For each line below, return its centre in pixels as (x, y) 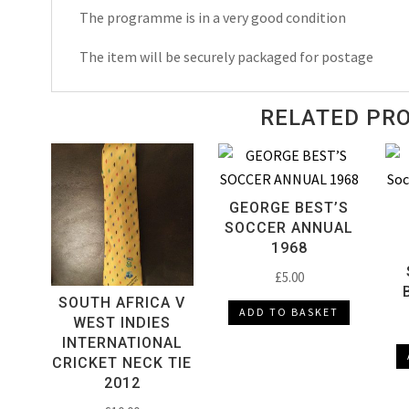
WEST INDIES (122, 323)
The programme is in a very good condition (212, 17)
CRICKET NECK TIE (122, 363)
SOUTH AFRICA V (122, 303)
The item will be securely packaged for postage (226, 56)
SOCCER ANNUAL (289, 227)
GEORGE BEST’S (289, 207)
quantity (76, 39)
